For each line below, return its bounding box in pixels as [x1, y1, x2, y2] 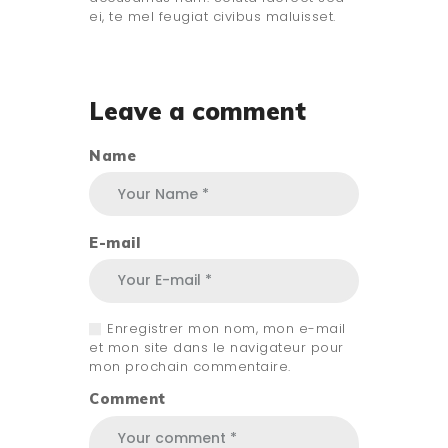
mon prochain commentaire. [89, 357, 291, 377]
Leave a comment [89, 96, 306, 127]
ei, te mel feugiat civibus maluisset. [89, 7, 336, 27]
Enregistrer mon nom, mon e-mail [107, 319, 346, 339]
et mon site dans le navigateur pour [89, 338, 344, 358]
